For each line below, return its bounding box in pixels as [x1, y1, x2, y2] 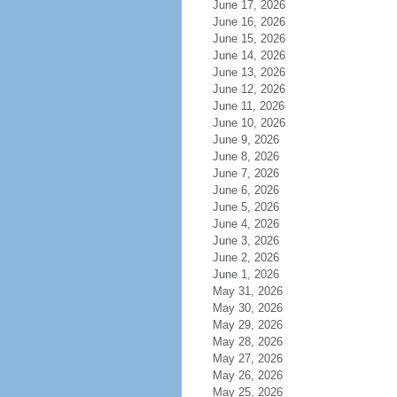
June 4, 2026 [212, 217, 279, 230]
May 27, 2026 [212, 352, 283, 365]
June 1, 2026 [212, 268, 279, 281]
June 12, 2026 [212, 82, 285, 96]
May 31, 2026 [212, 284, 283, 298]
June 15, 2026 [212, 32, 285, 45]
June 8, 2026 [212, 150, 279, 163]
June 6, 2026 [212, 183, 279, 197]
